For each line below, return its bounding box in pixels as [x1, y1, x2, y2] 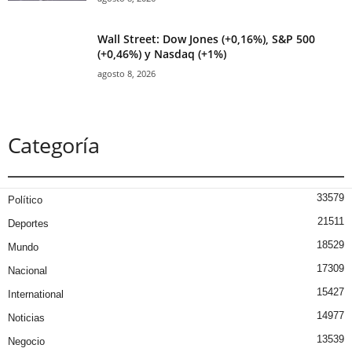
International [8, 288, 64, 301]
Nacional [8, 265, 47, 277]
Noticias [8, 312, 45, 324]
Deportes [8, 218, 49, 230]
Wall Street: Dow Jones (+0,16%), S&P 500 [97, 31, 315, 47]
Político [8, 194, 42, 207]
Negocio [8, 335, 45, 348]
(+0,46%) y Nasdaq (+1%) [97, 46, 226, 62]
